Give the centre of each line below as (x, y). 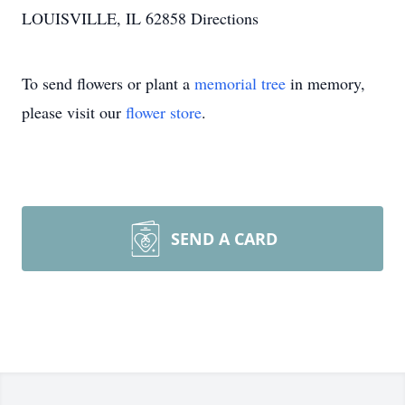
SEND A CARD (224, 239)
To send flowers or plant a (108, 83)
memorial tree (240, 83)
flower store (164, 112)
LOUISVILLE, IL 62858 (106, 18)
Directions (225, 18)
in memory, (325, 83)
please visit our (74, 112)
